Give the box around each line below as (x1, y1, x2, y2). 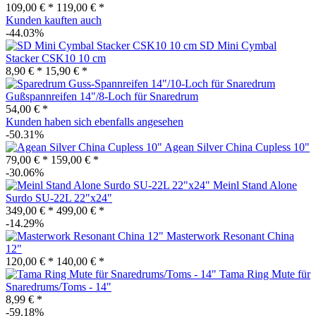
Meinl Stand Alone (213, 178, 297, 191)
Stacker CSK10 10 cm (6, 51, 106, 64)
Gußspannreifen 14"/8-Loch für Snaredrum (6, 90, 198, 102)
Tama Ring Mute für (219, 267, 310, 280)
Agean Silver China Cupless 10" (164, 140, 310, 153)
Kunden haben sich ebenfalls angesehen (6, 115, 183, 128)
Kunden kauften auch (6, 13, 102, 26)
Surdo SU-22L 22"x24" (6, 191, 112, 204)
